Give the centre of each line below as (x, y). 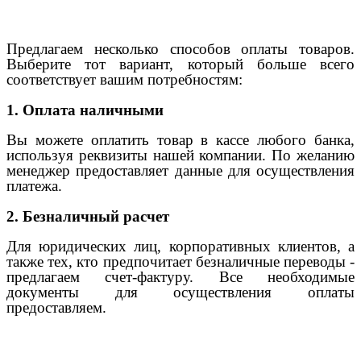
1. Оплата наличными (85, 110)
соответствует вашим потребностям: (124, 79)
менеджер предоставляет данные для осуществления (180, 171)
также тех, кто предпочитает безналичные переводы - (180, 262)
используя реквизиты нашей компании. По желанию (180, 156)
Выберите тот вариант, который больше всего (180, 64)
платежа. (34, 186)
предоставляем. (56, 308)
